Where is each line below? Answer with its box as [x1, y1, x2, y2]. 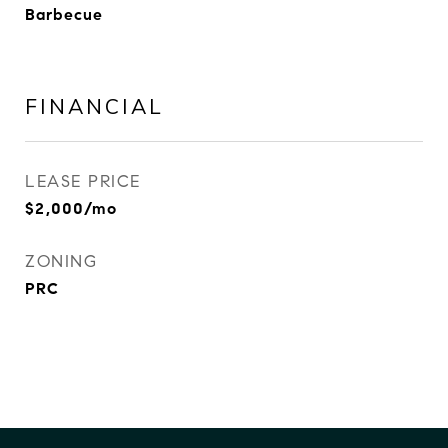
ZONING [25, 251, 97, 272]
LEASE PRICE [25, 171, 141, 192]
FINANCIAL [25, 93, 164, 119]
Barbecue [25, 5, 103, 24]
